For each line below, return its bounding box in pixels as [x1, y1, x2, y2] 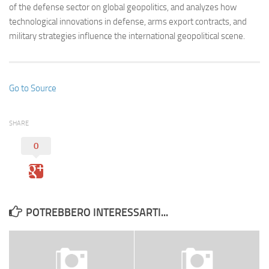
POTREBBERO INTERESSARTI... [26, 205, 168, 219]
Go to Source [9, 82, 56, 94]
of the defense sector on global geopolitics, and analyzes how [9, 1, 237, 13]
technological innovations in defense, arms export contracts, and [9, 16, 247, 27]
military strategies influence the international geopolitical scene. [9, 30, 245, 41]
